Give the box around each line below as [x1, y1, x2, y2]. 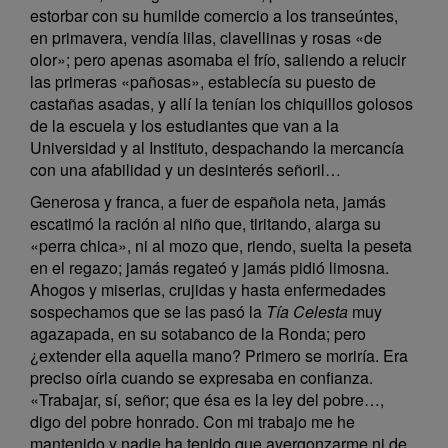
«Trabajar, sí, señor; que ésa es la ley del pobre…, [30, 388, 384, 411]
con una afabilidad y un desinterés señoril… [30, 158, 341, 181]
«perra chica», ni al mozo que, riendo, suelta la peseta [30, 234, 412, 257]
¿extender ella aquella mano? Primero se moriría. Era [30, 344, 408, 367]
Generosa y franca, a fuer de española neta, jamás [30, 190, 386, 213]
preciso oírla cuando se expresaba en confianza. [30, 366, 373, 389]
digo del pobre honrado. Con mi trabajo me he [30, 410, 355, 433]
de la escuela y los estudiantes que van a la [30, 114, 339, 137]
